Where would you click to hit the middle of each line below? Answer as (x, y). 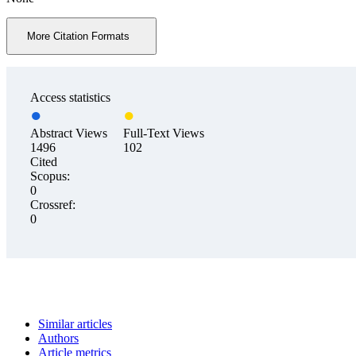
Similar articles (75, 324)
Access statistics (70, 98)
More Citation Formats (78, 37)
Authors (58, 339)
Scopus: (50, 176)
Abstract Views (69, 133)
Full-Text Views (164, 133)
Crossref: (53, 205)
